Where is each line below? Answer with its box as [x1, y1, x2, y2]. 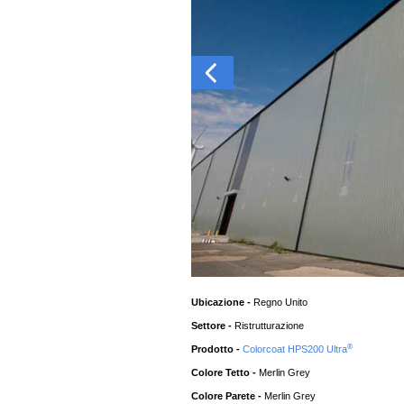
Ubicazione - [191, 297, 254, 308]
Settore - [191, 320, 235, 332]
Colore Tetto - [191, 367, 260, 379]
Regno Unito [253, 297, 308, 308]
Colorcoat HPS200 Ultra [243, 344, 348, 355]
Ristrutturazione [234, 320, 305, 332]
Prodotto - [191, 344, 243, 355]
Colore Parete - [191, 390, 265, 402]
